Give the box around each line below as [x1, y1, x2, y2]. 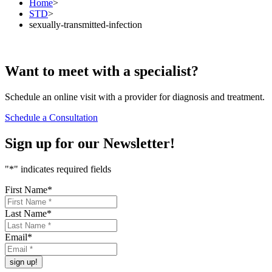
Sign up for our [5, 135, 103, 152]
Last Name [5, 208, 47, 219]
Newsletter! [103, 135, 175, 152]
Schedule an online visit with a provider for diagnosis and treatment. [5, 92, 265, 103]
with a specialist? [89, 63, 199, 80]
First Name [5, 184, 47, 195]
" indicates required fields [14, 163, 111, 174]
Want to [5, 63, 58, 80]
